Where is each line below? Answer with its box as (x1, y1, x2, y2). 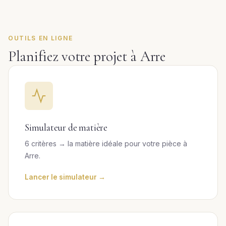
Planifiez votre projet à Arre (8, 47, 165, 65)
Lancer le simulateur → (25, 173, 105, 181)
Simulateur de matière (25, 122, 107, 134)
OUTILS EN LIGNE (8, 34, 73, 42)
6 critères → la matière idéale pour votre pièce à (25, 139, 187, 148)
